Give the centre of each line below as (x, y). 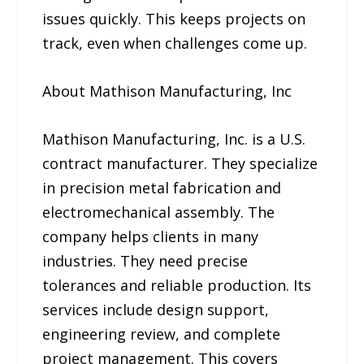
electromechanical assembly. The (159, 212)
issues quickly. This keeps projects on (174, 19)
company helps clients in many (151, 237)
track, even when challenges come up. (175, 43)
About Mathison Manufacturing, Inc (167, 91)
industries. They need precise (145, 261)
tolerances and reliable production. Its (177, 286)
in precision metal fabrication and (162, 188)
